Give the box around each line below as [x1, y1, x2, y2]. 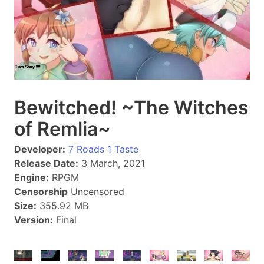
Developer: [14, 143, 65, 155]
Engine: [14, 171, 49, 183]
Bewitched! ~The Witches [14, 96, 249, 119]
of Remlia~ [14, 117, 111, 140]
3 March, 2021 [78, 157, 145, 169]
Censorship [14, 186, 68, 197]
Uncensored [68, 186, 124, 197]
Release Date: [14, 157, 78, 169]
